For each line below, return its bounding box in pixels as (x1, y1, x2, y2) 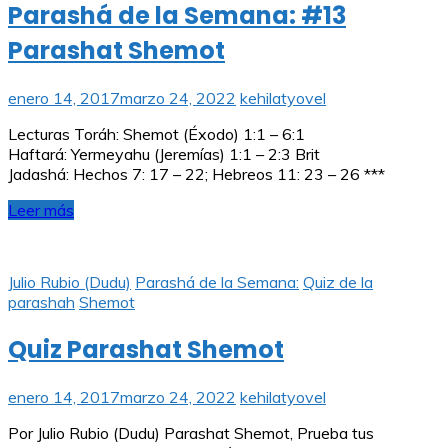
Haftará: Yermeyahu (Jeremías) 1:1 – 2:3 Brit (8, 144, 320, 165)
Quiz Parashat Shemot (8, 333, 284, 367)
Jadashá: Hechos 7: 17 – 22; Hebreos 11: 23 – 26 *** (8, 164, 385, 185)
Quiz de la (303, 272, 373, 293)
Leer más (8, 200, 74, 221)
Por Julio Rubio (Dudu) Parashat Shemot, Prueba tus (8, 422, 374, 443)
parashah (8, 292, 75, 313)
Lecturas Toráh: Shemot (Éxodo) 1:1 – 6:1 (8, 124, 305, 145)
